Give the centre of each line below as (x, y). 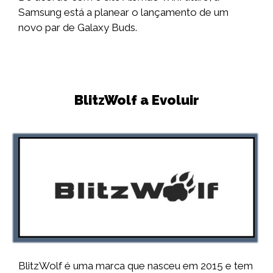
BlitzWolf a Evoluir (136, 100)
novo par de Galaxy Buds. (78, 28)
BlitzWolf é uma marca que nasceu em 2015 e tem (136, 265)
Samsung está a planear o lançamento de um (123, 12)
